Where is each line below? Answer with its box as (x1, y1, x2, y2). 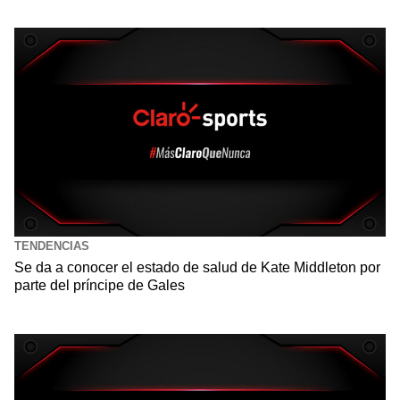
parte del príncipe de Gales (14, 277, 188, 293)
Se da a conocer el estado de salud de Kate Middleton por (14, 259, 380, 275)
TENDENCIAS (14, 238, 89, 253)
